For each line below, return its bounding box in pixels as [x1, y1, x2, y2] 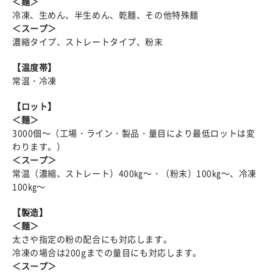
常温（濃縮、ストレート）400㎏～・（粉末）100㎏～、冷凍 [12, 166, 257, 179]
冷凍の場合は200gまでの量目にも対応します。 [12, 246, 202, 258]
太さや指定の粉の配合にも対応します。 [12, 232, 172, 245]
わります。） [12, 140, 66, 152]
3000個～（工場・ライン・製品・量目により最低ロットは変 [12, 126, 255, 139]
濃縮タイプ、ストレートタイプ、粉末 [12, 35, 163, 48]
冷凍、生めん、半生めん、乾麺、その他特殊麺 [12, 8, 199, 21]
